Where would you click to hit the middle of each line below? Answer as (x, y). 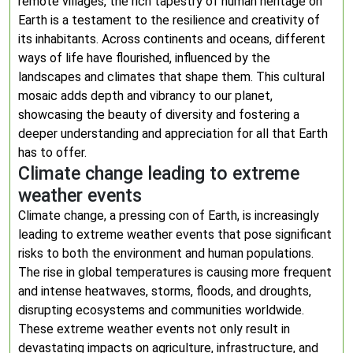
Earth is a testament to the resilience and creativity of (169, 20)
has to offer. (52, 152)
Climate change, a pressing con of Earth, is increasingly (169, 216)
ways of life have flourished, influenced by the (144, 58)
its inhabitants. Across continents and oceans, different (172, 39)
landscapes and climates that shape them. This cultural (171, 77)
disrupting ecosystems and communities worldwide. (161, 310)
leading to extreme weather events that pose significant (175, 234)
